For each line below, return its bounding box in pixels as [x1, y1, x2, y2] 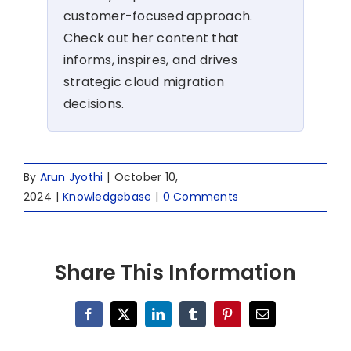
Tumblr [191, 313, 230, 326]
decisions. [63, 94, 125, 113]
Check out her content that [63, 28, 240, 47]
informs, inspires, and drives [63, 50, 237, 69]
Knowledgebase [63, 188, 152, 204]
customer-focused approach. [63, 6, 253, 25]
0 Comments [162, 188, 238, 204]
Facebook [87, 313, 138, 326]
